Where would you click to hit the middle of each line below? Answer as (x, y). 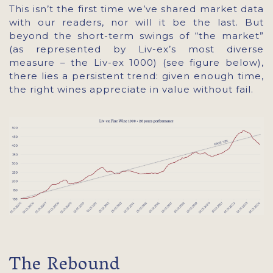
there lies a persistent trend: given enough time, (136, 76)
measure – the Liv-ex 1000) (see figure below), (136, 62)
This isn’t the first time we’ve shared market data (136, 9)
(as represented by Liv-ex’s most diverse (136, 49)
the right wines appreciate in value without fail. (131, 89)
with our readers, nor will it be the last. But (136, 22)
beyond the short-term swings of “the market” (136, 36)
